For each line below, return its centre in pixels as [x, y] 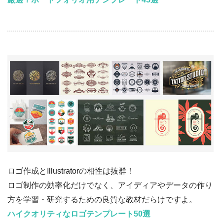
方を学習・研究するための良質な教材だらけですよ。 [102, 199]
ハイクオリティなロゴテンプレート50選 [79, 214]
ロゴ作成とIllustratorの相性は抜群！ [71, 171]
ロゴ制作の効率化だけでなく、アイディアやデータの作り [110, 185]
